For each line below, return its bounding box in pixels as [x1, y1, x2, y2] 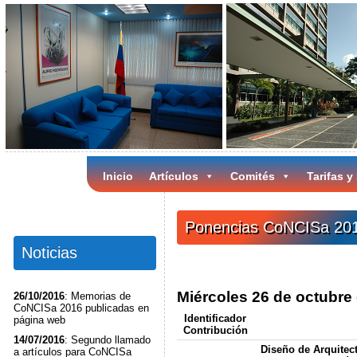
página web [13, 314, 65, 326]
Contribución [182, 324, 248, 336]
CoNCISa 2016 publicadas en [13, 302, 149, 314]
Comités [229, 170, 275, 182]
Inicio [102, 170, 133, 182]
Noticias [21, 244, 77, 261]
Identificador [184, 312, 247, 324]
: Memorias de [64, 290, 131, 302]
